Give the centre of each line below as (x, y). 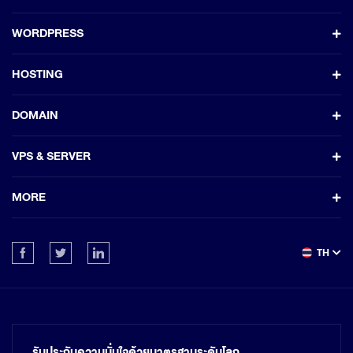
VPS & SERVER (51, 156)
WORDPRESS (48, 33)
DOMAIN (35, 115)
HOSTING (37, 74)
